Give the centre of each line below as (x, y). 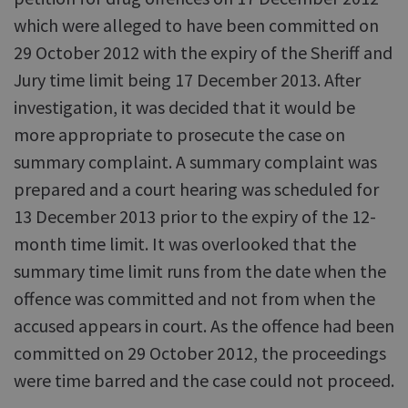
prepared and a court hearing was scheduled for (196, 189)
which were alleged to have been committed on (196, 25)
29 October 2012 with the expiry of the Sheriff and (203, 52)
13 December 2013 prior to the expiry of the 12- (195, 216)
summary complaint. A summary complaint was (195, 162)
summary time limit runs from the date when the (200, 271)
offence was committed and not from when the (194, 298)
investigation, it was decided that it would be (184, 107)
